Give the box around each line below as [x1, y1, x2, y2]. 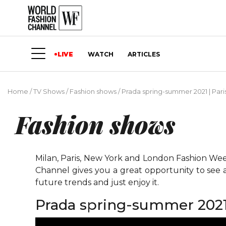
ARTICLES [127, 50, 160, 58]
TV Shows [33, 87, 65, 96]
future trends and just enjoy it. [35, 178, 161, 188]
